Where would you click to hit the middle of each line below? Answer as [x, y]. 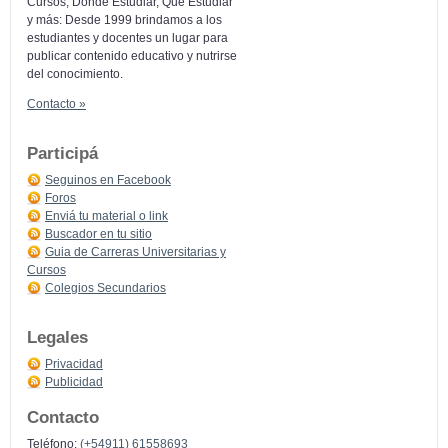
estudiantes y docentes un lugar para [127, 37]
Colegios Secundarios [105, 287]
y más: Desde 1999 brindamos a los [124, 19]
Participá [62, 153]
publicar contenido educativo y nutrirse [132, 55]
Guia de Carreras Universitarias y [135, 251]
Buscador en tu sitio [98, 233]
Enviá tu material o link [106, 215]
